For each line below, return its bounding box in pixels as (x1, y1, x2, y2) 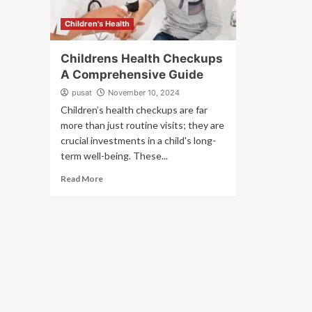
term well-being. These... (61, 150, 168, 162)
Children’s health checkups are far (61, 104, 208, 116)
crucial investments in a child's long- (61, 134, 216, 146)
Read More (61, 173, 103, 184)
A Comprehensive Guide (61, 68, 203, 81)
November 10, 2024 (108, 88, 180, 97)
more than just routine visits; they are (61, 119, 224, 131)
